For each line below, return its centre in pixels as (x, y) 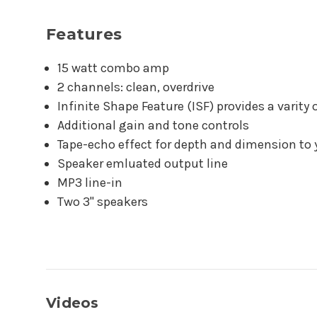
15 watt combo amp (114, 68)
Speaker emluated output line (143, 163)
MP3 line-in (90, 182)
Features (84, 34)
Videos (73, 302)
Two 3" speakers (103, 201)
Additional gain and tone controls (154, 125)
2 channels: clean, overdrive (136, 87)
